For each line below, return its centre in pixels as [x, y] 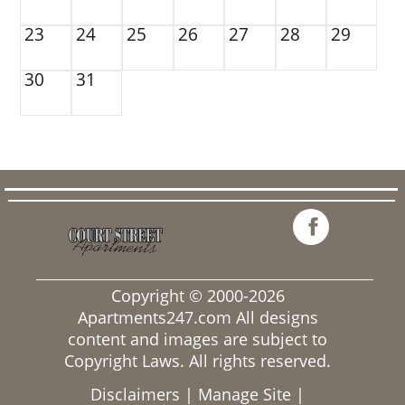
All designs [274, 317]
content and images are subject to [198, 339]
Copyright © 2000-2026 [198, 295]
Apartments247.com [154, 317]
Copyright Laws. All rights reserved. [198, 360]
